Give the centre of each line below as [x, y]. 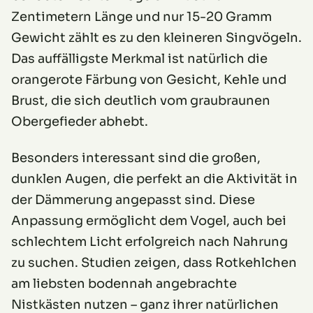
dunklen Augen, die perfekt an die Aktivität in [154, 179]
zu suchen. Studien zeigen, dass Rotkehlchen [154, 262]
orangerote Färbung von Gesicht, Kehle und [149, 79]
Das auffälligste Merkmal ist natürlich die [139, 58]
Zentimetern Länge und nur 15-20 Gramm [141, 16]
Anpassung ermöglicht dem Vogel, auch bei [149, 220]
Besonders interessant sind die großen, [136, 158]
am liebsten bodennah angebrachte [124, 283]
